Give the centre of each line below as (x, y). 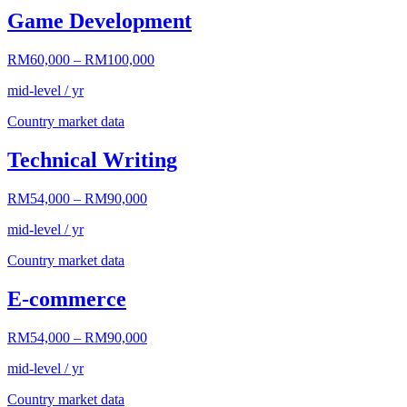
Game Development (99, 21)
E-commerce (67, 298)
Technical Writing (92, 159)
